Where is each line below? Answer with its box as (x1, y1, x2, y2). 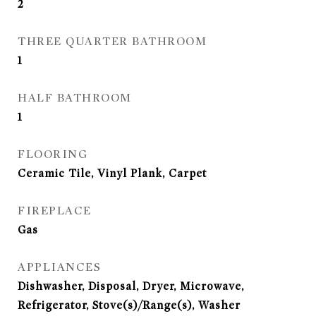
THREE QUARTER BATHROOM (18, 35, 207, 49)
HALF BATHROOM (18, 91, 132, 105)
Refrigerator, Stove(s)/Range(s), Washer (18, 299, 241, 312)
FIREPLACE (18, 204, 92, 218)
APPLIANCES (18, 260, 101, 274)
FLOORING (18, 147, 87, 162)
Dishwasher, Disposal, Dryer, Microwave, (18, 280, 244, 293)
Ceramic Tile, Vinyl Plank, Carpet (18, 167, 207, 180)
